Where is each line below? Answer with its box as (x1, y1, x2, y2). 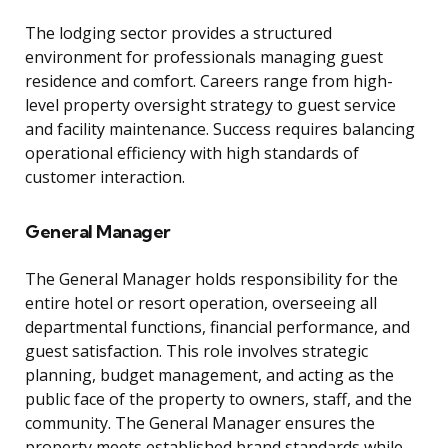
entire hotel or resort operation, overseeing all (25, 292, 377, 315)
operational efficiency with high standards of (25, 142, 359, 165)
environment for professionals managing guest (25, 46, 383, 69)
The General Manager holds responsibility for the (25, 268, 398, 291)
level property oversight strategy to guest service (25, 94, 396, 117)
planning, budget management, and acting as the (25, 364, 394, 387)
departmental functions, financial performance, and (25, 316, 410, 339)
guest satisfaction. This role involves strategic (25, 340, 368, 363)
